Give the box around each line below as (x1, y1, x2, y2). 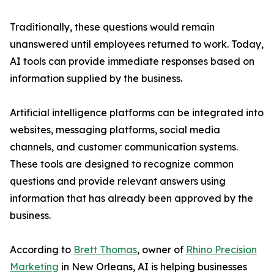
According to (10, 243, 73, 256)
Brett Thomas (73, 243, 137, 256)
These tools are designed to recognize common (10, 158, 234, 170)
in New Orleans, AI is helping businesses (59, 261, 247, 273)
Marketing (10, 261, 59, 273)
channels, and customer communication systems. (10, 141, 238, 153)
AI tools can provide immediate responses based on (10, 55, 254, 67)
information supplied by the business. (10, 72, 182, 84)
